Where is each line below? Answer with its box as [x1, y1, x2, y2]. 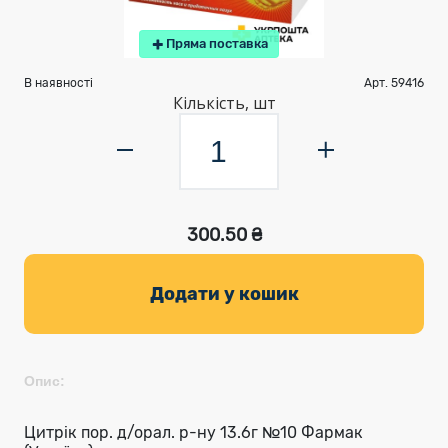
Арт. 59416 [364, 76, 424, 90]
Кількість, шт [172, 92, 276, 114]
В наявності [24, 76, 93, 90]
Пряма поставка [166, 36, 268, 51]
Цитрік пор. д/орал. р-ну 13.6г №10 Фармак [24, 423, 363, 442]
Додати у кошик [149, 283, 299, 305]
